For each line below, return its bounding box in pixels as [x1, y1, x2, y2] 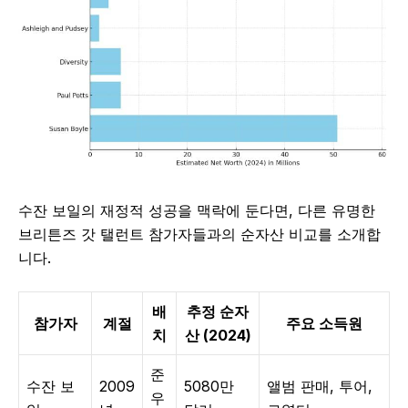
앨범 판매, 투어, [267, 377, 372, 396]
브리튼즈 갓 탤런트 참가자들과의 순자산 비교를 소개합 [18, 225, 381, 244]
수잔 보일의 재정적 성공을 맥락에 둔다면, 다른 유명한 [18, 201, 375, 220]
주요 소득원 [286, 314, 362, 333]
